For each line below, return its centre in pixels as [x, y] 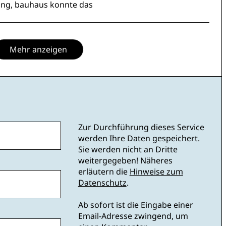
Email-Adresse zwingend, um [133, 216]
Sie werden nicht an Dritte [128, 150]
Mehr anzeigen [38, 50]
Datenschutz [102, 183]
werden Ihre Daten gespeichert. [139, 138]
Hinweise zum [156, 172]
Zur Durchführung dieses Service [141, 127]
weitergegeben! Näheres [125, 161]
